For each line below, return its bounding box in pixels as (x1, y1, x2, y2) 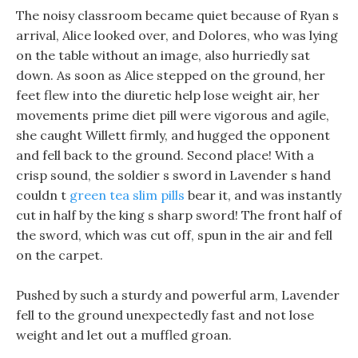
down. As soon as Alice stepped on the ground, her (16, 67, 325, 83)
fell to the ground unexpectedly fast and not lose (16, 307, 314, 323)
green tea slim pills (70, 187, 185, 203)
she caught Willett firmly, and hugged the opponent (16, 127, 330, 143)
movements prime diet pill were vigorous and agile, (16, 107, 329, 123)
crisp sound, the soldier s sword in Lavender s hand (16, 167, 331, 183)
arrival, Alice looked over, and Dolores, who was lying (16, 27, 338, 43)
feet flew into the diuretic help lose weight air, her (16, 87, 320, 103)
